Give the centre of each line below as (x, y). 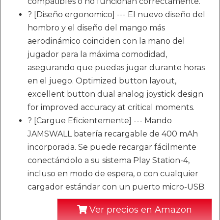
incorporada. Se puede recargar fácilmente (112, 147)
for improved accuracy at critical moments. (111, 108)
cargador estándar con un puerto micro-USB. (117, 187)
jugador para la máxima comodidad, (97, 55)
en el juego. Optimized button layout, (102, 81)
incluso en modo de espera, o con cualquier (113, 174)
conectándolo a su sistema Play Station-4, (109, 161)
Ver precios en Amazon (139, 210)
